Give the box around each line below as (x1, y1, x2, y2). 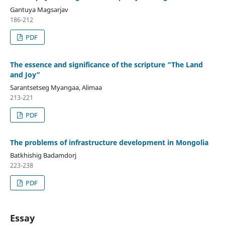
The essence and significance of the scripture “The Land (10, 60, 203, 70)
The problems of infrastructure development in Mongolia (10, 138, 208, 148)
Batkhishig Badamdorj (10, 151, 76, 160)
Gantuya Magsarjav (10, 5, 68, 15)
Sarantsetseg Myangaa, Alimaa (10, 83, 102, 92)
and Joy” (10, 70, 40, 80)
